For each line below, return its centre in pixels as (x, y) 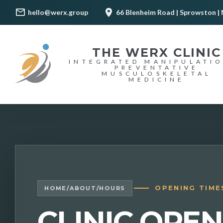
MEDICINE (157, 79)
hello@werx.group (58, 12)
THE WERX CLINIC (157, 52)
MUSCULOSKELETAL (157, 73)
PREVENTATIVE (157, 67)
